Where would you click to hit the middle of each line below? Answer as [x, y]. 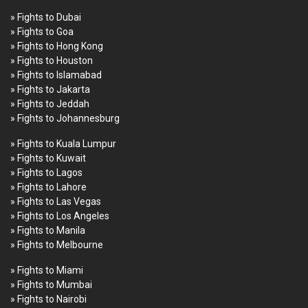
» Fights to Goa [42, 31]
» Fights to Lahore [48, 187]
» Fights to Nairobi [48, 299]
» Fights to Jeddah [50, 103]
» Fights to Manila [48, 230]
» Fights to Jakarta [50, 89]
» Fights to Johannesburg [65, 118]
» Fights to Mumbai [51, 284]
